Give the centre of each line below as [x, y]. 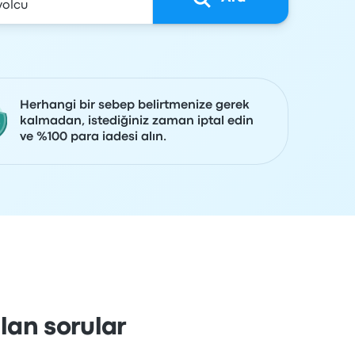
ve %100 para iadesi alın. [93, 137]
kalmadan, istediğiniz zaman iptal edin [137, 121]
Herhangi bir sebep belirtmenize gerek [135, 105]
